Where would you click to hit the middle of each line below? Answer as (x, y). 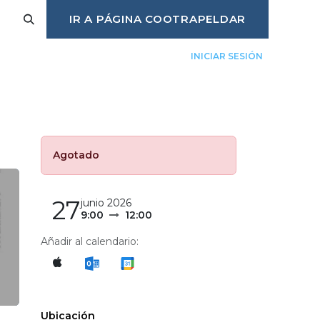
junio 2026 (106, 203)
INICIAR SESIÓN (227, 56)
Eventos (82, 82)
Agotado (76, 155)
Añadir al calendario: (90, 241)
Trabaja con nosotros (195, 82)
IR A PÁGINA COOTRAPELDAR (157, 19)
